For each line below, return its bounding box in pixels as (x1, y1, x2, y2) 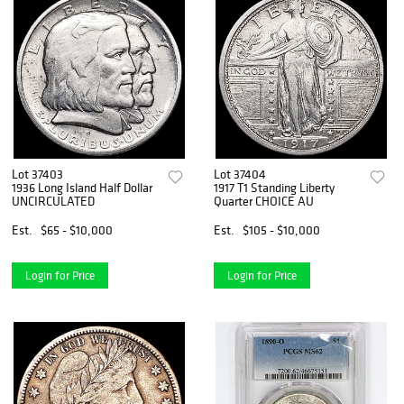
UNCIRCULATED (12, 192, 95, 209)
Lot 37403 (12, 165, 63, 182)
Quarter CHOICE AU (214, 192, 315, 209)
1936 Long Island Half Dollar (12, 179, 152, 196)
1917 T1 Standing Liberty (214, 179, 335, 196)
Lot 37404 (214, 165, 267, 182)
